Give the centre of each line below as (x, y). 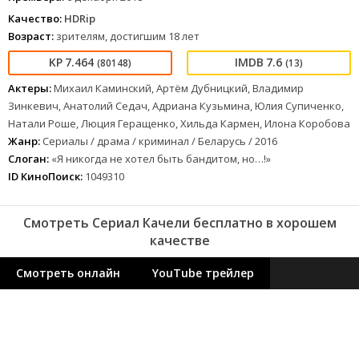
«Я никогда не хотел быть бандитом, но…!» (160, 159)
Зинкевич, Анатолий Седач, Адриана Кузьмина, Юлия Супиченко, (176, 106)
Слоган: (28, 159)
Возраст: (31, 36)
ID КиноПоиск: (45, 176)
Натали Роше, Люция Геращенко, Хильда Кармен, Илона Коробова (179, 123)
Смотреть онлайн (68, 273)
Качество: (35, 18)
